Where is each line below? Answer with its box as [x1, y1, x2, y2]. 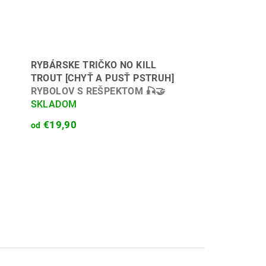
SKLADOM [30, 99, 77, 110]
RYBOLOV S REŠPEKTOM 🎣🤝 [30, 85, 166, 97]
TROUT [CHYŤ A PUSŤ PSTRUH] [30, 72, 175, 84]
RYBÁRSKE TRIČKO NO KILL [30, 59, 157, 71]
